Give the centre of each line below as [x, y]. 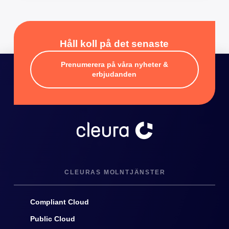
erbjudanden [114, 75]
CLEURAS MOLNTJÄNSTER [115, 173]
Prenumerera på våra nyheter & [114, 65]
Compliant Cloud [59, 202]
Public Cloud [52, 219]
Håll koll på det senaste [114, 44]
